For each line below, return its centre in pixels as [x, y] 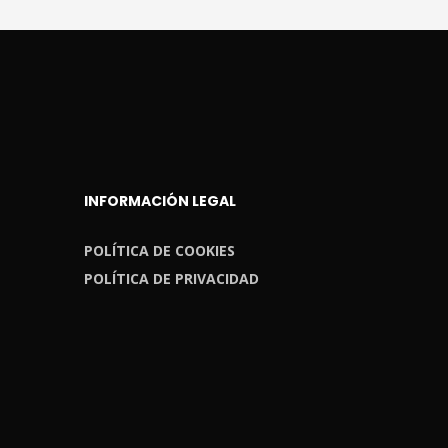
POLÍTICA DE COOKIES [159, 251]
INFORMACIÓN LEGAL [159, 201]
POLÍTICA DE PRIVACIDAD [171, 279]
